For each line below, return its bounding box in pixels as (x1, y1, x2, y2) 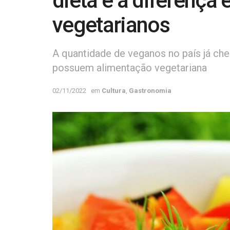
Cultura (102, 86, 126, 94)
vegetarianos (52, 12, 169, 37)
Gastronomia (129, 86, 171, 94)
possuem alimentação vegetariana (52, 61, 207, 74)
